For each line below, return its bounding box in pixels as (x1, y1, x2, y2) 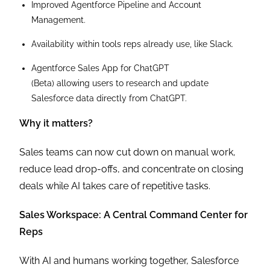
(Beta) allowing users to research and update (31, 78, 209, 89)
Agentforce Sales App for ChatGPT (31, 63, 170, 74)
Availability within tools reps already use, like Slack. (31, 39, 236, 49)
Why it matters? (19, 118, 93, 130)
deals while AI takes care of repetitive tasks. (19, 180, 213, 192)
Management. (31, 15, 89, 25)
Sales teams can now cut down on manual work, (19, 146, 236, 159)
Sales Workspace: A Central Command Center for (19, 209, 248, 221)
